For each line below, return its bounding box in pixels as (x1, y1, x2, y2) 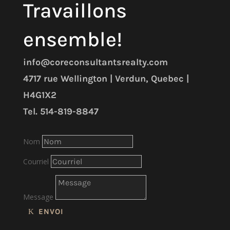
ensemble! (23, 27, 122, 51)
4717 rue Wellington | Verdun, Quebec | (23, 73, 189, 84)
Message (23, 192, 53, 202)
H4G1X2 (23, 89, 56, 101)
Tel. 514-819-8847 (23, 106, 99, 117)
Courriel (23, 157, 49, 166)
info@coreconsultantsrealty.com (23, 56, 168, 68)
